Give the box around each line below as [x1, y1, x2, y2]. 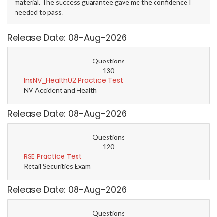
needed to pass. [15, 8, 63, 16]
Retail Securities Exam [24, 162, 91, 170]
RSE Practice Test [24, 152, 82, 162]
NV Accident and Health [24, 86, 97, 94]
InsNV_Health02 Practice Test [24, 76, 123, 86]
